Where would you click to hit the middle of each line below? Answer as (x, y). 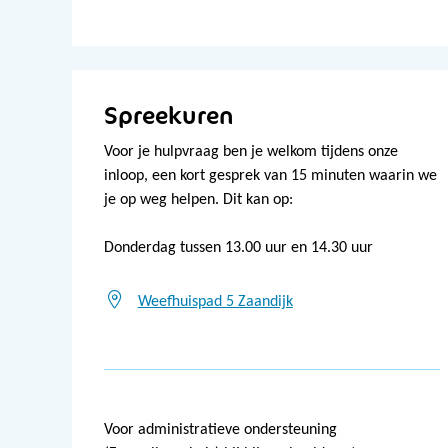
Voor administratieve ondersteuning (220, 429)
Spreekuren (169, 116)
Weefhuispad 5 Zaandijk (215, 302)
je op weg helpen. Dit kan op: (198, 199)
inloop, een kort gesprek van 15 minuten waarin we (270, 175)
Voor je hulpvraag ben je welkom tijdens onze (251, 151)
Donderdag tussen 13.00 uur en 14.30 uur (238, 247)
